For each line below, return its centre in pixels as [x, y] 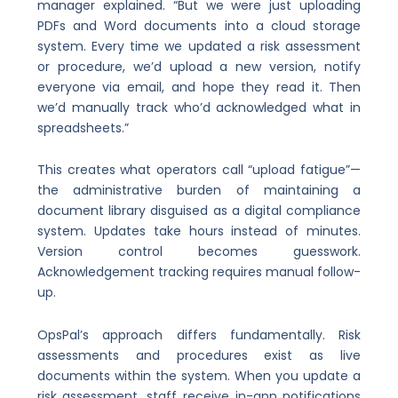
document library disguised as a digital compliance [199, 211]
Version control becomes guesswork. [199, 252]
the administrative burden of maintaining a [199, 191]
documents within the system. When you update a [199, 375]
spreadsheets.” [83, 127]
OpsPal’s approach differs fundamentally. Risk [199, 334]
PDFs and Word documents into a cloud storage [199, 25]
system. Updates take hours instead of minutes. [199, 231]
